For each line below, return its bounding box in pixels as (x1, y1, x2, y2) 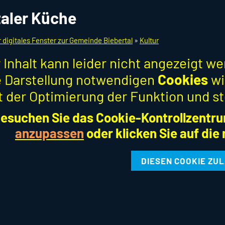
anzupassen (15, 125, 84, 141)
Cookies (158, 71, 208, 88)
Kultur (140, 36, 159, 45)
